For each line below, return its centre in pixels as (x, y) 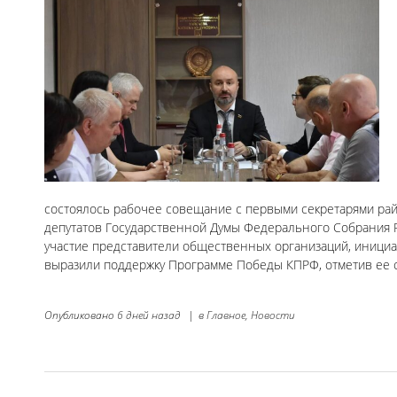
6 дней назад (149, 315)
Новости (273, 315)
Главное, (227, 315)
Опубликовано (81, 315)
